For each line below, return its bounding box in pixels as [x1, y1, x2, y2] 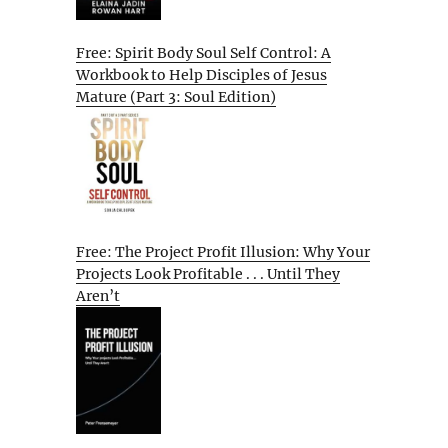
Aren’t [76, 286, 120, 305]
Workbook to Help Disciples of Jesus [76, 66, 327, 85]
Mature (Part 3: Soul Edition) [76, 88, 276, 107]
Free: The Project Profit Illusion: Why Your [76, 242, 370, 261]
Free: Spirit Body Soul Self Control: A [76, 44, 331, 63]
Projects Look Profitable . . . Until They [76, 264, 340, 283]
